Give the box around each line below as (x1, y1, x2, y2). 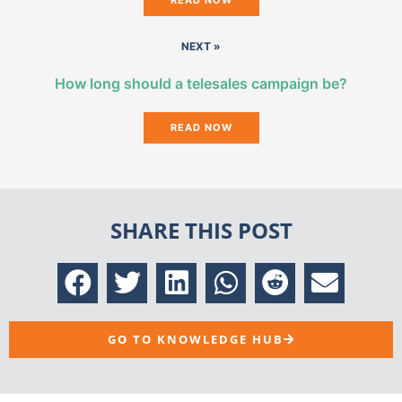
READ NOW (170, 120, 232, 134)
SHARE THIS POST (109, 214, 293, 245)
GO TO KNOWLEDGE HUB (107, 330, 284, 347)
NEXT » (181, 39, 221, 53)
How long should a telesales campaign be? (55, 74, 347, 92)
